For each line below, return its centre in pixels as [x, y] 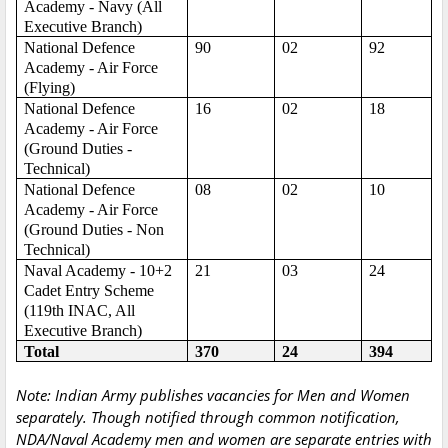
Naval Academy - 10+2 [98, 271]
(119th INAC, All [80, 311]
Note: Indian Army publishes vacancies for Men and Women [213, 395]
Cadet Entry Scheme [89, 291]
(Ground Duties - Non [94, 230]
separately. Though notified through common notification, [208, 417]
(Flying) [50, 88]
